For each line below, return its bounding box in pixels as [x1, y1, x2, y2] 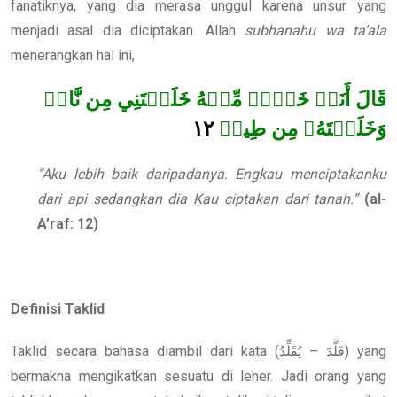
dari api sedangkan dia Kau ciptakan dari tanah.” [37, 190, 364, 207]
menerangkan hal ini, [11, 46, 135, 64]
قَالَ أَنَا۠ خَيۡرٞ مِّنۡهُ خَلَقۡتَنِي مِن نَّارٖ [43, 89, 386, 112]
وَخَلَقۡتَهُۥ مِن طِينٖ [219, 118, 386, 141]
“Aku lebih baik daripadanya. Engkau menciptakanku [37, 165, 386, 183]
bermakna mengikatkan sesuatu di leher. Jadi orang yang [11, 367, 386, 385]
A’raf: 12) [37, 214, 98, 232]
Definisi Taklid [11, 300, 105, 317]
